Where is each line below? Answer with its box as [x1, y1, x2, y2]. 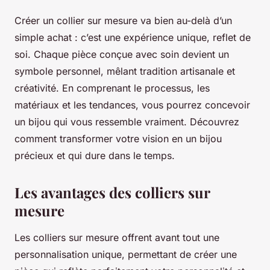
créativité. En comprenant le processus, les [14, 82, 210, 95]
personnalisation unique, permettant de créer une [14, 248, 237, 261]
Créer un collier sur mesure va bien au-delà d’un [14, 14, 232, 27]
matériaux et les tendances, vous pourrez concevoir [14, 99, 250, 111]
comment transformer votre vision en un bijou [14, 133, 222, 145]
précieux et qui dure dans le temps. [14, 149, 175, 162]
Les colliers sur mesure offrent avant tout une [14, 231, 219, 244]
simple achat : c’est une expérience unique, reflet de [14, 31, 251, 44]
